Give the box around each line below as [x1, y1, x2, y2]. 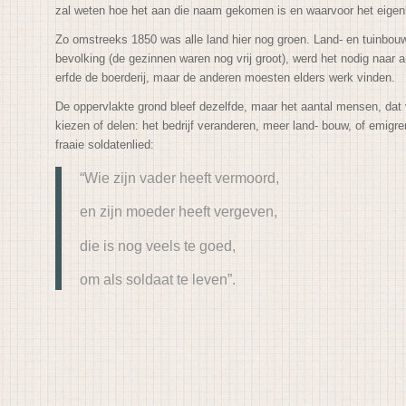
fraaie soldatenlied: [55, 137, 155, 151]
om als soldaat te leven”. [80, 271, 240, 288]
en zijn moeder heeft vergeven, [80, 203, 282, 220]
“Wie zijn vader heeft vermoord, [80, 169, 280, 186]
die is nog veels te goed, [80, 237, 240, 254]
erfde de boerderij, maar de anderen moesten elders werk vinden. [55, 70, 400, 84]
